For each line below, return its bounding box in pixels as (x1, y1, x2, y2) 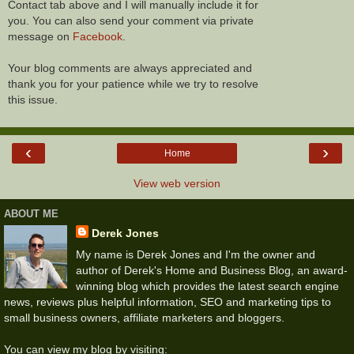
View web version (134, 176, 220, 190)
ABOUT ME (4, 208, 58, 220)
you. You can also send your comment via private (8, 14, 254, 28)
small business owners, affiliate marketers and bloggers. (4, 311, 284, 325)
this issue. (8, 93, 58, 107)
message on (8, 30, 73, 43)
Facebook (73, 30, 122, 43)
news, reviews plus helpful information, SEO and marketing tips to (4, 296, 331, 309)
